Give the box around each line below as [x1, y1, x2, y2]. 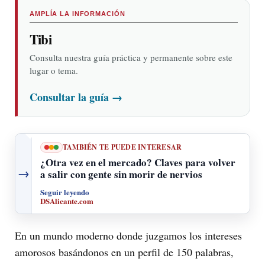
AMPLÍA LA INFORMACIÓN [30, 9, 125, 17]
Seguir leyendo [40, 186, 89, 198]
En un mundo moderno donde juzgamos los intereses [15, 228, 242, 243]
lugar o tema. [30, 64, 78, 76]
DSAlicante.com [40, 195, 93, 206]
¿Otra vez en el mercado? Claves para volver [40, 154, 235, 170]
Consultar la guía [30, 89, 112, 105]
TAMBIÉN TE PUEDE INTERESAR [63, 141, 182, 152]
